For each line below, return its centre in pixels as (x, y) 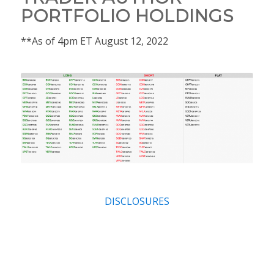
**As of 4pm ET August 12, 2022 (94, 41)
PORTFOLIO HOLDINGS (127, 16)
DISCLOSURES (137, 201)
